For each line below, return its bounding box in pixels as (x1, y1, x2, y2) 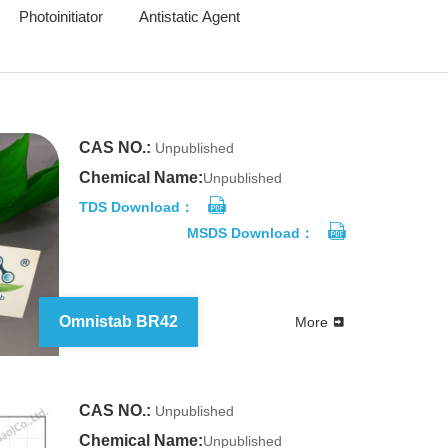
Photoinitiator (19, 8, 103, 25)
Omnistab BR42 (58, 313, 178, 330)
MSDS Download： (187, 225, 314, 241)
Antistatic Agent (139, 8, 240, 25)
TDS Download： (78, 199, 194, 215)
